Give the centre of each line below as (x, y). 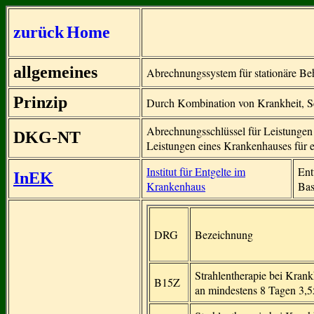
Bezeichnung (224, 234)
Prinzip (40, 102)
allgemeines (55, 72)
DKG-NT (47, 137)
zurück (39, 32)
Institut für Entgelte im (196, 171)
